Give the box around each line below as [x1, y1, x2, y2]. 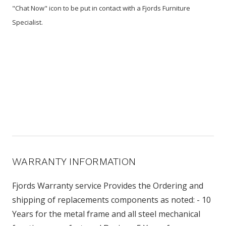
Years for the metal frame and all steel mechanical [12, 208, 200, 219]
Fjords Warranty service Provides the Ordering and [12, 180, 203, 191]
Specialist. [12, 17, 44, 27]
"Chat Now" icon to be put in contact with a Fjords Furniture [12, 3, 190, 13]
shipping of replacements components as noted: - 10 [12, 194, 211, 205]
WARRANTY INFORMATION [12, 155, 136, 167]
